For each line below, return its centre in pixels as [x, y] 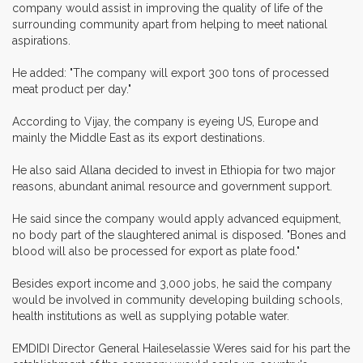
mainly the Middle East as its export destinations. [139, 137]
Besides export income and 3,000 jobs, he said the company [172, 283]
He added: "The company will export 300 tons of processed [171, 73]
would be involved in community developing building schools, [177, 299]
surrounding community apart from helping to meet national [170, 24]
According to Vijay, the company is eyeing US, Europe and [165, 121]
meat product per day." [72, 89]
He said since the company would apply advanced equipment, [177, 218]
